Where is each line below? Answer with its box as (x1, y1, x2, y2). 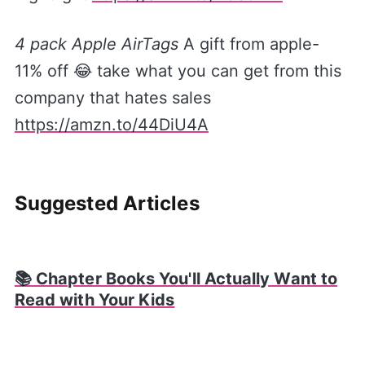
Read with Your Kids (14, 289, 175, 310)
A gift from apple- (178, 33, 319, 54)
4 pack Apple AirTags (14, 33, 178, 54)
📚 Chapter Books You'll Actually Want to (14, 268, 338, 288)
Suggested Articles (14, 191, 200, 215)
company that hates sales (14, 87, 216, 108)
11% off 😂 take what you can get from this (14, 60, 341, 81)
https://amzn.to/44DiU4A (14, 114, 209, 134)
